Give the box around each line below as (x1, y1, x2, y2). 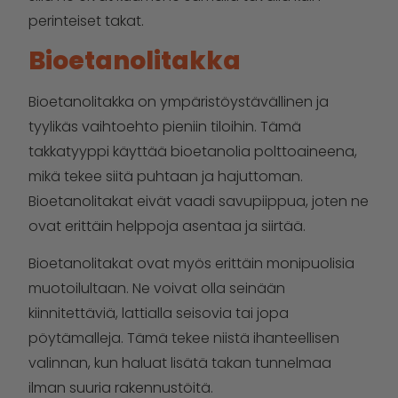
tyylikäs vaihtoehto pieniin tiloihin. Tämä (28, 115, 301, 137)
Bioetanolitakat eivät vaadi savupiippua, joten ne (28, 190, 369, 211)
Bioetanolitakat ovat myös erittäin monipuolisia (28, 253, 354, 275)
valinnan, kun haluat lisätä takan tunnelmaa (28, 353, 331, 374)
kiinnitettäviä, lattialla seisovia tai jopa (28, 303, 289, 324)
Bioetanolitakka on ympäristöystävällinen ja (28, 91, 329, 112)
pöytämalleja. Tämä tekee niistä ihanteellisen (28, 328, 339, 349)
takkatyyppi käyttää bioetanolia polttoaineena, (28, 140, 357, 162)
